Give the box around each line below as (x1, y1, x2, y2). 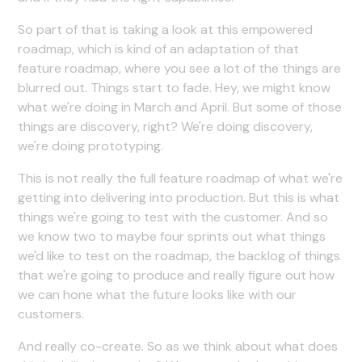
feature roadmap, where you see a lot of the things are (18, 59, 342, 77)
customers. (18, 305, 85, 322)
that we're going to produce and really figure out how (18, 266, 335, 284)
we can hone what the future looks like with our (18, 285, 297, 303)
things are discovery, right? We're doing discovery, (18, 117, 314, 135)
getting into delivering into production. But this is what (18, 188, 340, 206)
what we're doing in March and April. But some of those (18, 98, 343, 116)
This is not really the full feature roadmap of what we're (18, 169, 343, 187)
